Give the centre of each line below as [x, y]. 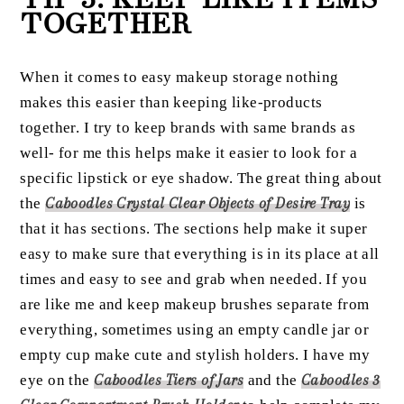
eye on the [57, 380]
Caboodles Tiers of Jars [169, 380]
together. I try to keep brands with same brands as [188, 127]
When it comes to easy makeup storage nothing [179, 77]
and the [273, 380]
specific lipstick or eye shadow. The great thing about [201, 178]
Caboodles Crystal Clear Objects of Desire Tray [198, 203]
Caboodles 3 [341, 380]
